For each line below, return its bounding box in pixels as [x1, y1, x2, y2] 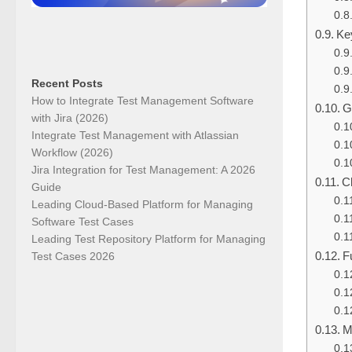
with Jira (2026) [31, 111, 108, 124]
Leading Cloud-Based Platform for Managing [31, 197, 253, 211]
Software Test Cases [31, 214, 134, 228]
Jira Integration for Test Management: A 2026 [31, 163, 255, 176]
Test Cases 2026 [31, 249, 115, 262]
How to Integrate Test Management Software [31, 93, 254, 107]
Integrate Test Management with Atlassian [31, 128, 239, 141]
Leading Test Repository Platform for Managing [31, 232, 266, 245]
